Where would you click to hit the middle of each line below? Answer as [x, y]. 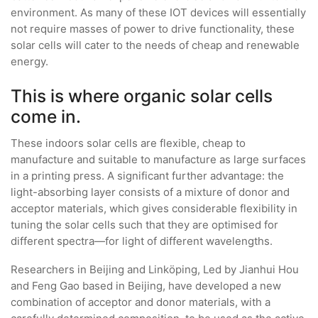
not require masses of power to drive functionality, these [153, 28]
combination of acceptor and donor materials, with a [141, 302]
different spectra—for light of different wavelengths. [142, 241]
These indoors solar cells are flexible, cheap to [128, 143]
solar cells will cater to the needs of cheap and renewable [155, 45]
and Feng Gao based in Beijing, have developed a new [146, 286]
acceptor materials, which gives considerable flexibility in [154, 209]
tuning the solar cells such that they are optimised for [144, 225]
